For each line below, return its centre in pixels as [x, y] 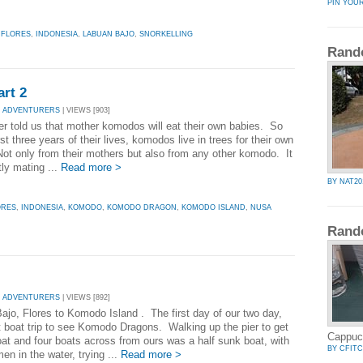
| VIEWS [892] [85, 298]
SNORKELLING [166, 34]
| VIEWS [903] [85, 111]
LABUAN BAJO [109, 34]
